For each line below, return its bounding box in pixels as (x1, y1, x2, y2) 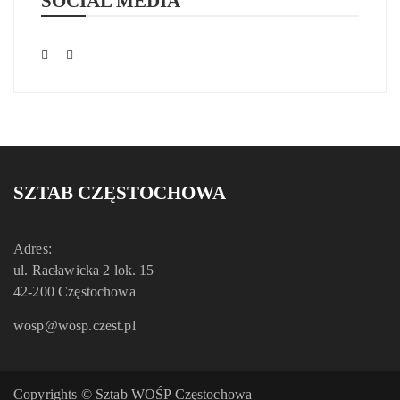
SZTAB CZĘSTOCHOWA (13, 182, 226, 204)
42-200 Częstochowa (13, 284, 136, 300)
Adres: (13, 241, 52, 257)
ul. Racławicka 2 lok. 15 (13, 262, 154, 279)
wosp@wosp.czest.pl (13, 318, 136, 334)
